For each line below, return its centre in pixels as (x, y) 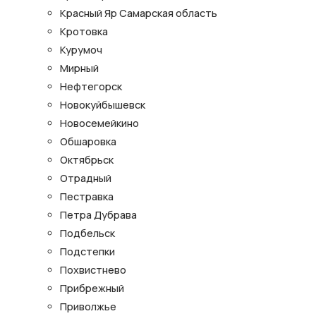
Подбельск (87, 233)
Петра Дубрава (98, 215)
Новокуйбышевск (103, 105)
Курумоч (81, 50)
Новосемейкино (99, 123)
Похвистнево (93, 270)
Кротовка (84, 32)
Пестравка (87, 197)
